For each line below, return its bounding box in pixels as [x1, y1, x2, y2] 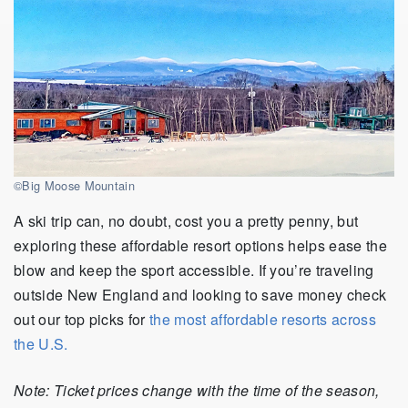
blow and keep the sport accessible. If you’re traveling [14, 260, 374, 281]
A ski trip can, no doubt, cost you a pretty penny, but [14, 210, 359, 232]
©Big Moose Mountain [14, 177, 136, 195]
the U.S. [14, 333, 68, 355]
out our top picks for [14, 309, 150, 331]
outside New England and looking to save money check [14, 284, 387, 306]
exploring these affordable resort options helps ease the [14, 235, 387, 257]
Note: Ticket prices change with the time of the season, [14, 380, 380, 402]
